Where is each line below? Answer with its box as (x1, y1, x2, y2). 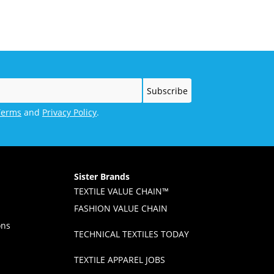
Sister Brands (73, 170, 130, 182)
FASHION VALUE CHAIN (73, 202, 168, 214)
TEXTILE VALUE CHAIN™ (73, 185, 169, 197)
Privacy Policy (42, 106, 97, 119)
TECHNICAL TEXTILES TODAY (73, 228, 189, 240)
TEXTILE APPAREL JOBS (73, 253, 165, 265)
